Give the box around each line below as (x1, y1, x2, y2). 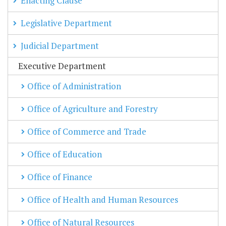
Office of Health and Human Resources (27, 194, 178, 206)
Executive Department (18, 60, 106, 72)
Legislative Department (21, 17, 112, 29)
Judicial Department (21, 40, 99, 52)
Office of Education (27, 148, 102, 160)
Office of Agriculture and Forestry (27, 103, 158, 115)
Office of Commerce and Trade (27, 126, 146, 138)
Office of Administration (27, 80, 121, 92)
